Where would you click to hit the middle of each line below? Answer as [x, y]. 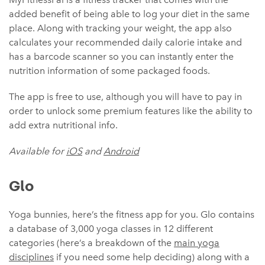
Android [121, 151]
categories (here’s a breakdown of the [91, 243]
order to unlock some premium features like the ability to [131, 111]
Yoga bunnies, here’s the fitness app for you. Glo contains [132, 214]
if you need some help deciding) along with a [152, 257]
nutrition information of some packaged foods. [109, 71]
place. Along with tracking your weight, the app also [120, 28]
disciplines [31, 257]
